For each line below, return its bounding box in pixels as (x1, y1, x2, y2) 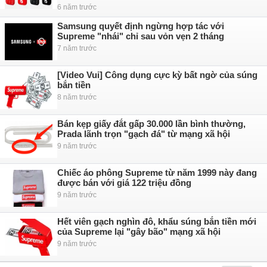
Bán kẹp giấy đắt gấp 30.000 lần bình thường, (57, 119, 246, 129)
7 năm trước (57, 44, 97, 52)
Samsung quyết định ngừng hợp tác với (57, 21, 224, 31)
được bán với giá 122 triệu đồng (57, 178, 191, 188)
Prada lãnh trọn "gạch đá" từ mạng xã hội (57, 129, 230, 139)
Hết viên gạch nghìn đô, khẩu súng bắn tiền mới (57, 216, 256, 226)
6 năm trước (57, 3, 97, 11)
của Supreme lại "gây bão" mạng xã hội (57, 226, 221, 237)
